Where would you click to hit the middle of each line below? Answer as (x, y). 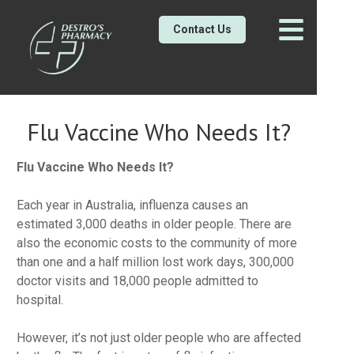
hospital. (40, 300)
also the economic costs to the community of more (156, 243)
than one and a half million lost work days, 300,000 (155, 262)
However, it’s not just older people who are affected (158, 338)
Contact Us (202, 29)
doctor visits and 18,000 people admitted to (137, 281)
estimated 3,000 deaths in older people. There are (154, 224)
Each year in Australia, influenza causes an (132, 205)
